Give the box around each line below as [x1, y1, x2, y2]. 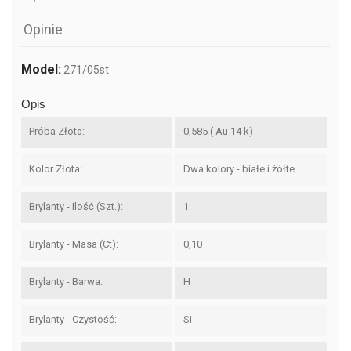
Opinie [24, 20, 63, 38]
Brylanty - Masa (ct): [29, 237, 118, 250]
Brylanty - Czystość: [29, 313, 117, 325]
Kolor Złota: [29, 162, 82, 175]
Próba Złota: [29, 125, 85, 137]
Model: [21, 61, 61, 77]
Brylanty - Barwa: [29, 275, 103, 288]
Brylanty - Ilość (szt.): [29, 200, 123, 212]
